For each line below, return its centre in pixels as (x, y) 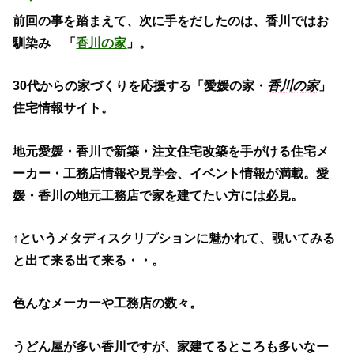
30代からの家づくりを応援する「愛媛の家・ (140, 86)
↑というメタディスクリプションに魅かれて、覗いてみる (174, 237)
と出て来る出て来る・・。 (89, 260)
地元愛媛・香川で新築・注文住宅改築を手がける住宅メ (171, 151)
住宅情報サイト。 (64, 108)
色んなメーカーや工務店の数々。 (108, 303)
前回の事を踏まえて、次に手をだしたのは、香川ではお (171, 20)
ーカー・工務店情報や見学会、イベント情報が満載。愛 (171, 173)
